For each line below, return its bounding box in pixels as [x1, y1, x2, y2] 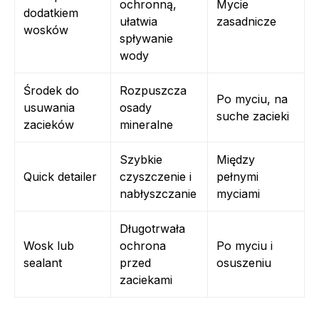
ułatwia [120, 14, 157, 28]
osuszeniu [216, 255, 271, 270]
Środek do [23, 83, 79, 98]
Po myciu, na [216, 91, 288, 106]
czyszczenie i [120, 169, 192, 184]
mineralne [120, 117, 173, 132]
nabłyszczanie [120, 186, 197, 201]
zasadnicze [216, 14, 276, 28]
